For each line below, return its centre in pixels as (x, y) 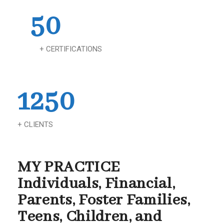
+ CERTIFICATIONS (60, 49)
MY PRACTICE (69, 167)
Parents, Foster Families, (104, 200)
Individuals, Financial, (96, 184)
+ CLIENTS (35, 124)
